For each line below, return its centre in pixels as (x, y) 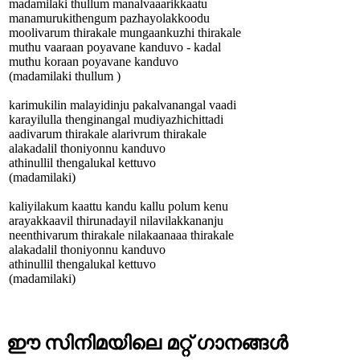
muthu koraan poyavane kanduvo (94, 61)
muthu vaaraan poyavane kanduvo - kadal (115, 47)
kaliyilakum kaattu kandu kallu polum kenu (119, 206)
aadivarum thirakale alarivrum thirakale (108, 133)
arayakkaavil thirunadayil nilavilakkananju (116, 220)
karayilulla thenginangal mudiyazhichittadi (116, 119)
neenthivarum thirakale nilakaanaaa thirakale (121, 235)
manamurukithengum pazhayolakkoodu (109, 18)
